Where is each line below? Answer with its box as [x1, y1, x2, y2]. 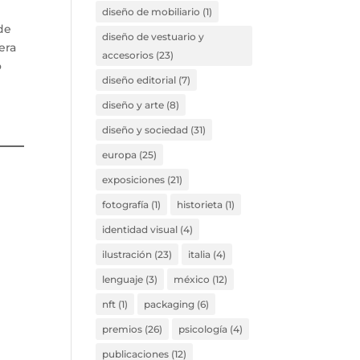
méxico [174, 273, 211, 285]
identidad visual [102, 223, 178, 235]
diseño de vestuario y [102, 31, 205, 43]
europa [102, 149, 137, 161]
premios [102, 323, 143, 335]
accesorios [102, 49, 154, 61]
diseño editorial [102, 74, 177, 86]
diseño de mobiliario [102, 6, 201, 18]
